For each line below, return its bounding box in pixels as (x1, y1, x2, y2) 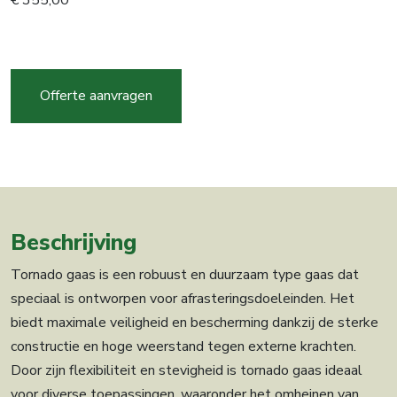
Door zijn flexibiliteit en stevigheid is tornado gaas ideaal (11, 361, 362, 381)
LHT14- (10, 75, 62, 96)
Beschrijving (11, 227, 137, 259)
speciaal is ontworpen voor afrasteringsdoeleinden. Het (11, 289, 354, 309)
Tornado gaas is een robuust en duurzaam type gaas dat (11, 265, 359, 285)
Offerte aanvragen (40, 86, 152, 106)
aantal (10, 171, 49, 191)
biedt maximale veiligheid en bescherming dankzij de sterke (11, 313, 378, 333)
